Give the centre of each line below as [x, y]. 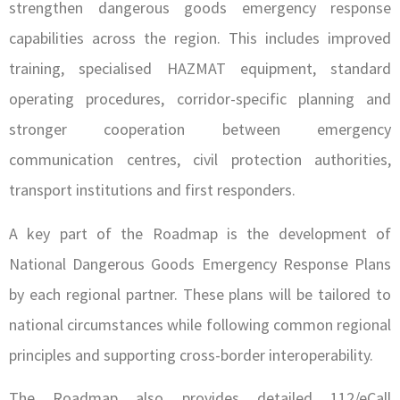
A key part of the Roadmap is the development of [200, 233]
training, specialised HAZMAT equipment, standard [200, 69]
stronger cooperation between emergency [200, 129]
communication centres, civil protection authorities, [200, 160]
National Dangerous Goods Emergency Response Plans [200, 263]
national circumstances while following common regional [200, 324]
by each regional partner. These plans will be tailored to [200, 294]
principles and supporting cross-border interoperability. [191, 354]
